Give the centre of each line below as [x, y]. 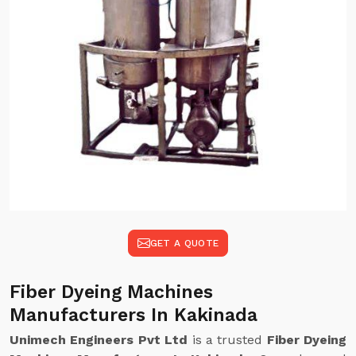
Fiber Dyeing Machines [111, 292]
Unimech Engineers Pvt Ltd [99, 340]
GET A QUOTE [184, 243]
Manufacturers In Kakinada [133, 315]
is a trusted [227, 340]
